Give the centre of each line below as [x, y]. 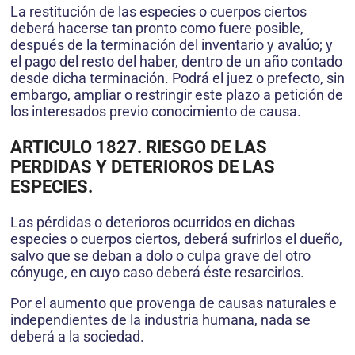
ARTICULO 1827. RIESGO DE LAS [139, 147]
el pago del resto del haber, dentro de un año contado [176, 62]
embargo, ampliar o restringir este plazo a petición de [177, 95]
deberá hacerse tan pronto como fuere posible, [157, 29]
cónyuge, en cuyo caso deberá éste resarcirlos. [157, 273]
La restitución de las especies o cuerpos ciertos [158, 12]
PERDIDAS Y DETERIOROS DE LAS [143, 167]
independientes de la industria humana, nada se [160, 320]
